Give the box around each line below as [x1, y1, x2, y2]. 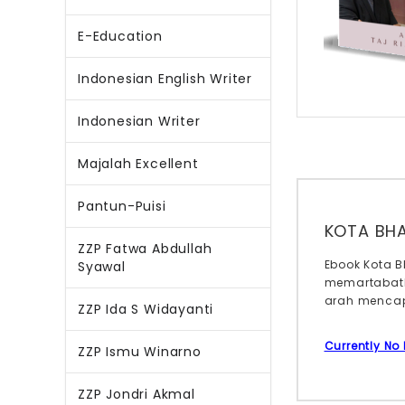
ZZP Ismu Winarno [78, 343, 202, 361]
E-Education [78, 27, 163, 45]
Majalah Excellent [78, 155, 199, 173]
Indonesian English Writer [78, 70, 252, 88]
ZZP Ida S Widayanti [78, 300, 214, 318]
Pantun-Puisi [78, 197, 166, 215]
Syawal [78, 258, 126, 276]
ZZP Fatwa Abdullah [78, 240, 212, 258]
